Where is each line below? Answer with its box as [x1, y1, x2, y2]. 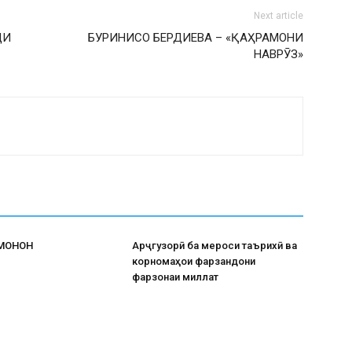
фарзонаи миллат [132, 270, 218, 283]
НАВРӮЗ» [254, 46, 303, 61]
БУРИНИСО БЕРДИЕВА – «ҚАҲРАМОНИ [88, 30, 303, 45]
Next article [254, 9, 303, 21]
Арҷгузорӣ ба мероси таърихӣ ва [132, 239, 297, 251]
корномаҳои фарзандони [132, 255, 255, 267]
